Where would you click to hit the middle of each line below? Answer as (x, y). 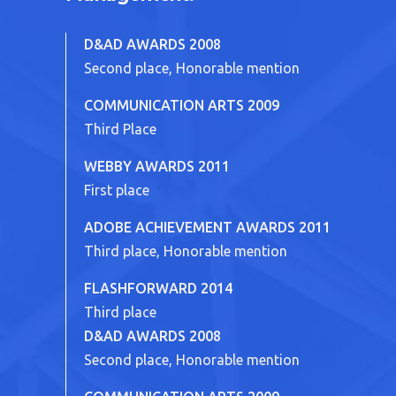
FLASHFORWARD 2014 (158, 288)
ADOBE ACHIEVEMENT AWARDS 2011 (207, 227)
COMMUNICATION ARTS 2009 (182, 105)
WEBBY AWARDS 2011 (157, 166)
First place (117, 190)
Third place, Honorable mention (186, 251)
